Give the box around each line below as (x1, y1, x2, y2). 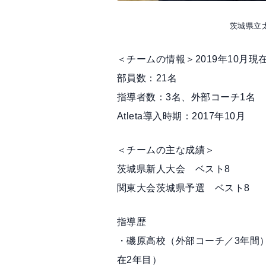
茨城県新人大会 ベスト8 (117, 164, 230, 175)
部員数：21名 (117, 73, 178, 84)
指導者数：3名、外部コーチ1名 (117, 92, 256, 103)
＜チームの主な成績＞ (117, 145, 215, 156)
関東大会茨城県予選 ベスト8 (117, 183, 250, 194)
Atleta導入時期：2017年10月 (117, 111, 246, 122)
